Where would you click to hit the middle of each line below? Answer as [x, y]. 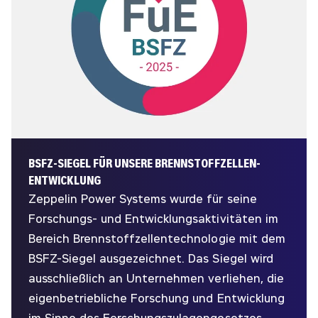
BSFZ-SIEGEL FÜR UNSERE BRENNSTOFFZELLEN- [144, 164]
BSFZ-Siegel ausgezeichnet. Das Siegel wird [151, 259]
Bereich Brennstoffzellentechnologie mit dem [157, 239]
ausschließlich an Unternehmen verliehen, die [156, 279]
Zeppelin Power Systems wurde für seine [143, 199]
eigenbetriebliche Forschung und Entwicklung [157, 298]
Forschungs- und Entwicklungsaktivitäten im [153, 219]
